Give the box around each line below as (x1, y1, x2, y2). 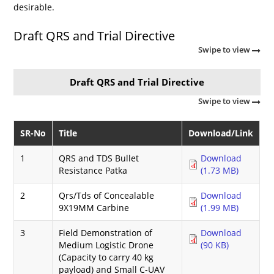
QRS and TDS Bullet (59, 152, 139, 164)
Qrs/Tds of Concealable (59, 189, 155, 201)
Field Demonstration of (59, 226, 153, 239)
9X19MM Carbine (59, 201, 130, 213)
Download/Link (188, 127, 254, 139)
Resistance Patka (59, 164, 128, 176)
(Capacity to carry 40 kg (59, 251, 154, 263)
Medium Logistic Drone (59, 239, 154, 251)
